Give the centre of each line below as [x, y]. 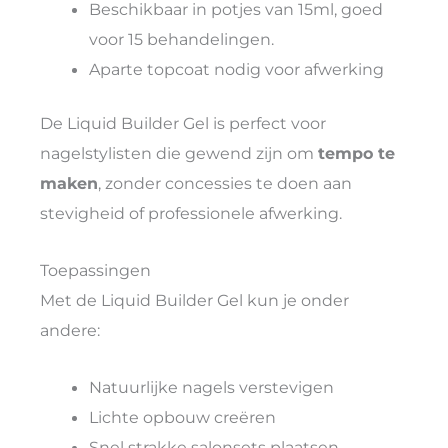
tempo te [356, 153]
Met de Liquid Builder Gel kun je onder [194, 300]
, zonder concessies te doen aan [225, 183]
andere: [70, 330]
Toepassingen [95, 270]
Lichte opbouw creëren [183, 416]
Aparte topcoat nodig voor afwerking [237, 68]
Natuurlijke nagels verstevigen [212, 386]
